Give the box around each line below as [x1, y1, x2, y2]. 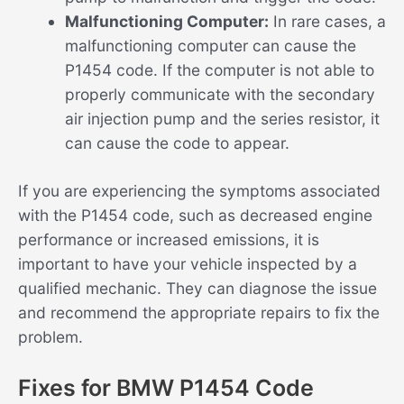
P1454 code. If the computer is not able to [64, 60, 374, 79]
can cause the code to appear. [64, 133, 289, 152]
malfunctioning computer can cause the [64, 35, 356, 55]
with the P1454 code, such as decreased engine [18, 205, 372, 225]
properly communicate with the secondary [64, 84, 375, 104]
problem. [18, 326, 83, 346]
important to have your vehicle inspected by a [18, 253, 357, 273]
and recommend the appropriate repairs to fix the [18, 302, 380, 322]
